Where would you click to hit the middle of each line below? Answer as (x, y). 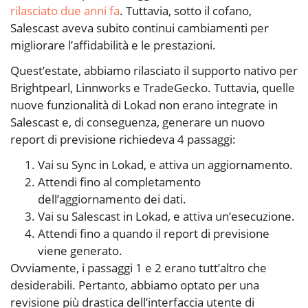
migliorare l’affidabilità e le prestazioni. (113, 45)
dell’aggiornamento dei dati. (112, 199)
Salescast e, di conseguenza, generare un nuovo (137, 122)
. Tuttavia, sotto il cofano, (186, 10)
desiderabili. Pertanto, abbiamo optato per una (135, 285)
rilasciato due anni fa (65, 10)
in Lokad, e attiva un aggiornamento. (195, 164)
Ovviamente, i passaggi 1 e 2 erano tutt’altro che (139, 267)
